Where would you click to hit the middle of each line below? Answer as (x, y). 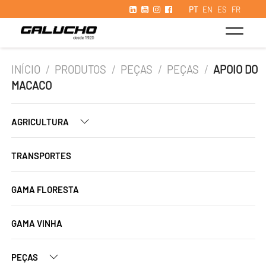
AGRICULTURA (41, 122)
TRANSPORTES (41, 156)
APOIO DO (236, 69)
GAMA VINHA (37, 223)
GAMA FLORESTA (45, 189)
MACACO (31, 85)
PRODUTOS (81, 69)
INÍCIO (26, 69)
